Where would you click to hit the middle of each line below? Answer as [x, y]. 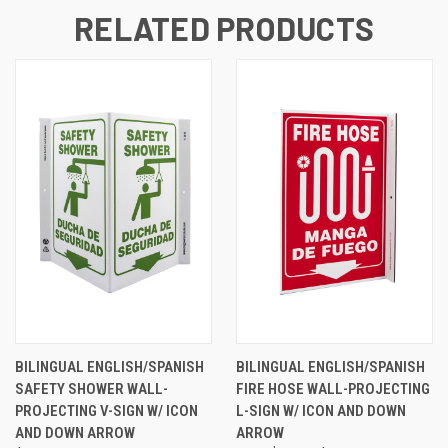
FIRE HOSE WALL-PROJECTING [333, 388]
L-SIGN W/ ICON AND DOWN [321, 410]
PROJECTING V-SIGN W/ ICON [106, 410]
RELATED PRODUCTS [224, 27]
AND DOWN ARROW [75, 432]
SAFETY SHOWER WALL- [91, 388]
